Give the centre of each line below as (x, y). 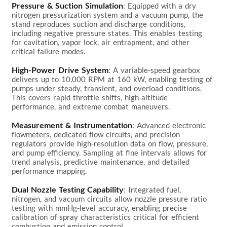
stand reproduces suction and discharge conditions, (100, 24)
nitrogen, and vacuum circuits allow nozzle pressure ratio (111, 198)
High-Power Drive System (60, 69)
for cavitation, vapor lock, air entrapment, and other (102, 42)
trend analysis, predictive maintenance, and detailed (102, 161)
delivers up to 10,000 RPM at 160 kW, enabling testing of (113, 79)
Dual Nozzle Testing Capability (68, 189)
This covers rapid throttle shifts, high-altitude (91, 97)
